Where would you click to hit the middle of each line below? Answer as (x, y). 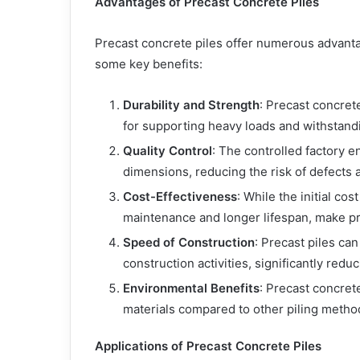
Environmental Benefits (191, 288)
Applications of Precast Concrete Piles (208, 346)
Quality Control (168, 150)
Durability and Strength (191, 104)
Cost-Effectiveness (180, 196)
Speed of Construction (189, 242)
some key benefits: (149, 63)
